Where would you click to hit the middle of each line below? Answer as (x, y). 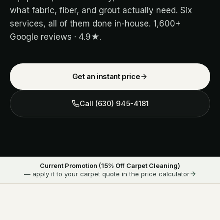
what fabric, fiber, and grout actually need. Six (101, 10)
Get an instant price (106, 76)
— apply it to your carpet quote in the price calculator (107, 174)
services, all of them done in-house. (82, 23)
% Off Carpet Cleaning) (144, 165)
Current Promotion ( (70, 165)
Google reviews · (44, 37)
